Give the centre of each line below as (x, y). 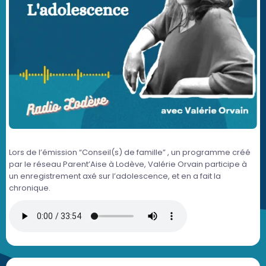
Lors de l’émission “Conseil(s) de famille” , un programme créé (130, 153)
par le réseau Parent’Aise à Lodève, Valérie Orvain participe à (128, 164)
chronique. (30, 188)
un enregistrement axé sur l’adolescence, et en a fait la (115, 176)
